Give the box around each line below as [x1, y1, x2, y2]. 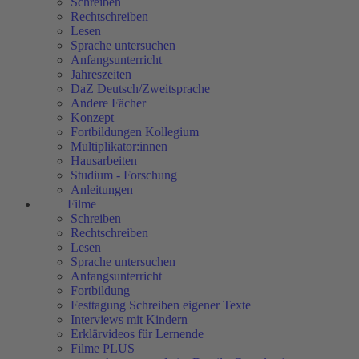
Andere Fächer [71, 96, 146, 110]
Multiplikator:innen [71, 139, 167, 153]
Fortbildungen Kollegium [71, 125, 199, 139]
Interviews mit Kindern [71, 313, 188, 326]
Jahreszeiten [71, 67, 131, 81]
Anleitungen [71, 183, 133, 196]
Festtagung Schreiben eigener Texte [71, 298, 251, 312]
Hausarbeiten [71, 154, 137, 167]
